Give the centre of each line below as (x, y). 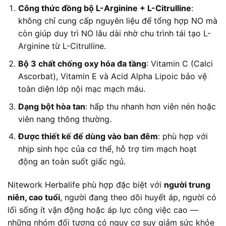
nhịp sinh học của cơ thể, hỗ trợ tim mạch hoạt (107, 149)
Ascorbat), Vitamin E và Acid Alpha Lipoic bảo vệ (112, 76)
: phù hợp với (183, 136)
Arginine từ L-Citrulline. (62, 46)
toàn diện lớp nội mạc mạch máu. (81, 89)
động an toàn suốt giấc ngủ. (72, 162)
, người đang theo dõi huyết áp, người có (138, 197)
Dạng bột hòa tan (51, 106)
